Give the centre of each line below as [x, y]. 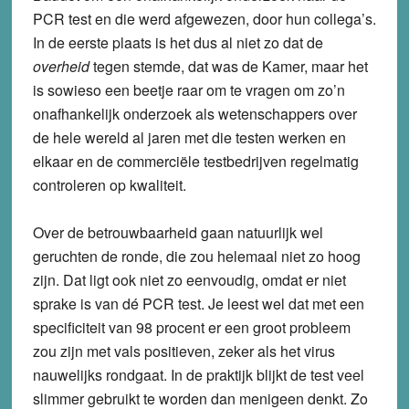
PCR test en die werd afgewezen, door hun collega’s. [204, 18]
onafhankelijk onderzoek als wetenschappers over [194, 113]
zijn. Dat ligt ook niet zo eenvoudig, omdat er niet [189, 279]
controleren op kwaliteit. [109, 184]
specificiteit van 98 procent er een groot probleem [191, 327]
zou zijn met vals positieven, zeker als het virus [184, 351]
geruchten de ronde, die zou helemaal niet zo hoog [196, 256]
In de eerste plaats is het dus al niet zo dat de [178, 42]
